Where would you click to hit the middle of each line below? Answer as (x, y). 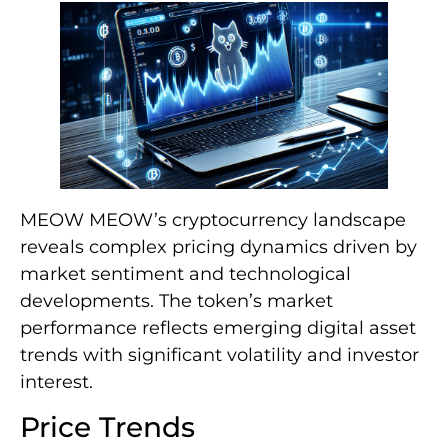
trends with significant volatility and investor (219, 355)
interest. (56, 382)
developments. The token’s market (176, 301)
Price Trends (107, 426)
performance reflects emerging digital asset (218, 328)
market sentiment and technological (185, 274)
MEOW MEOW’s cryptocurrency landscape (213, 220)
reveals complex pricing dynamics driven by (218, 247)
